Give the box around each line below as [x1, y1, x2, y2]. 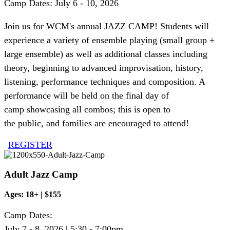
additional [105, 48, 142, 59]
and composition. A [130, 76, 205, 87]
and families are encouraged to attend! [44, 118, 191, 128]
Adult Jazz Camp [4, 169, 78, 180]
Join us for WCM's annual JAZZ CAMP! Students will [4, 21, 209, 31]
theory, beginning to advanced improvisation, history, [4, 62, 203, 73]
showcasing [27, 104, 70, 114]
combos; [84, 104, 116, 114]
